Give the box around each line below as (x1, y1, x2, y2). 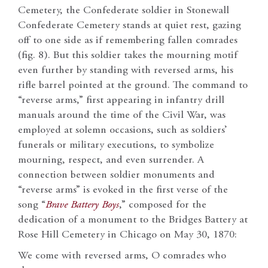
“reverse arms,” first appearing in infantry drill (18, 95, 224, 106)
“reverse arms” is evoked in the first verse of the (18, 184, 228, 196)
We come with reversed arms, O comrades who (18, 250, 226, 261)
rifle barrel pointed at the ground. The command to (18, 80, 248, 91)
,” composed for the (119, 199, 206, 211)
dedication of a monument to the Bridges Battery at (18, 214, 248, 226)
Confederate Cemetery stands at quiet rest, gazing (18, 20, 241, 31)
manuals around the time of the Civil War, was (18, 109, 226, 121)
